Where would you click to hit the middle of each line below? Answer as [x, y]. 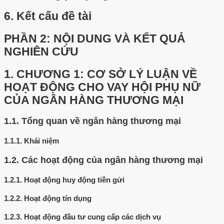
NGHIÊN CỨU [41, 52]
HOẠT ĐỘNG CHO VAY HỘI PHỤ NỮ [102, 87]
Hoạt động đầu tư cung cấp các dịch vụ [92, 217]
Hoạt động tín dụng [58, 198]
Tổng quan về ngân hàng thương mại [101, 121]
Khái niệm [41, 141]
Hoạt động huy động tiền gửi [74, 180]
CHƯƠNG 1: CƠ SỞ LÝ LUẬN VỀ [107, 74]
